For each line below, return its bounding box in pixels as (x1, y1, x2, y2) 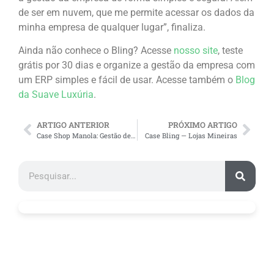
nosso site (174, 45, 218, 57)
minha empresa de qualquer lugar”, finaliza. (18, 21, 206, 33)
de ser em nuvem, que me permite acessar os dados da (18, 6, 254, 18)
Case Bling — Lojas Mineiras (145, 130, 237, 140)
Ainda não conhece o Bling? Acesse (18, 45, 174, 57)
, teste (218, 45, 243, 57)
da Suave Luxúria (18, 89, 94, 101)
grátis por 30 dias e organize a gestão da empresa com (18, 59, 255, 72)
